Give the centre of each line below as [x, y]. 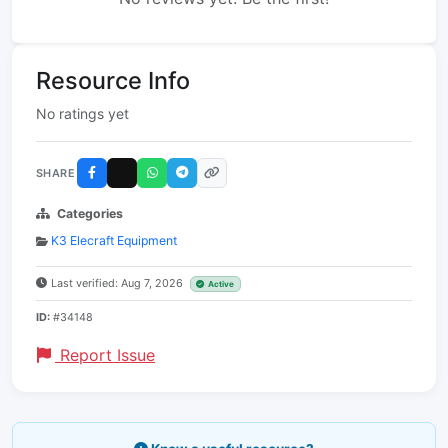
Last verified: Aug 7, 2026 [118, 283]
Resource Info [113, 81]
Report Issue [105, 355]
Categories [90, 214]
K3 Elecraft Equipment [114, 241]
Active [221, 284]
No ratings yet [82, 114]
